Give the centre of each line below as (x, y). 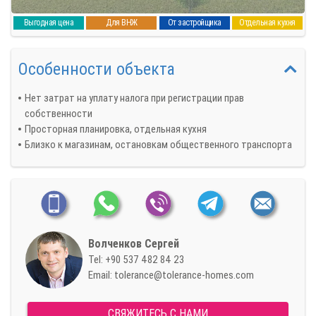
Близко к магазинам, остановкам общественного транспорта (158, 144)
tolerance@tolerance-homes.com (184, 275)
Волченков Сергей (134, 243)
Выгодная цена (49, 23)
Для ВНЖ (122, 23)
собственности (59, 113)
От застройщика (194, 23)
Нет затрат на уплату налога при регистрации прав (134, 98)
